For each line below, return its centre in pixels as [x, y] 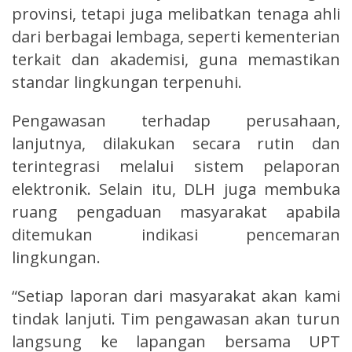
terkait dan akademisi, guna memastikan [176, 59]
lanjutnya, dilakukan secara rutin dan [176, 143]
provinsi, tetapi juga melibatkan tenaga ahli [176, 13]
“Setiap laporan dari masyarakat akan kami [176, 295]
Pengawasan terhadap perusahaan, [176, 120]
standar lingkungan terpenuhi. [127, 82]
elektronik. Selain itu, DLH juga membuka [176, 189]
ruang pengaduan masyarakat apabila [176, 211]
